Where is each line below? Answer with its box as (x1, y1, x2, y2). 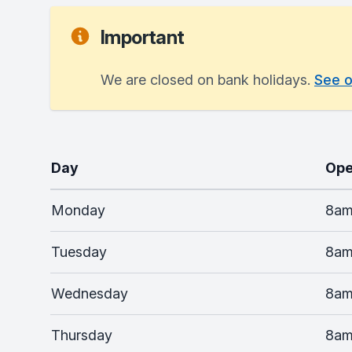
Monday (51, 202, 105, 218)
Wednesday (51, 285, 128, 302)
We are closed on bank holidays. (101, 71, 314, 88)
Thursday (51, 327, 112, 343)
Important (101, 26, 185, 49)
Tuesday (51, 244, 107, 260)
